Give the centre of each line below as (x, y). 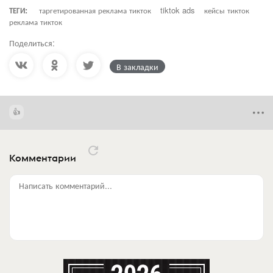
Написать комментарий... (66, 185)
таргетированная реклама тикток (95, 10)
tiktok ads (178, 10)
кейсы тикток (227, 10)
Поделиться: (32, 42)
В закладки (137, 66)
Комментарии (44, 158)
